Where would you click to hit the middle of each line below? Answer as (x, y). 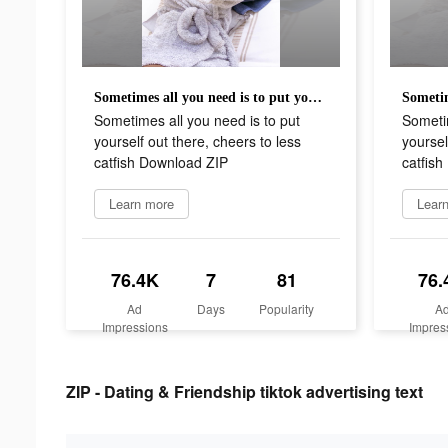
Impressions (134, 326)
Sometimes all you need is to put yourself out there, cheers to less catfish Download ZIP (315, 97)
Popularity (287, 308)
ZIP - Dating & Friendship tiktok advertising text (244, 391)
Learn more (141, 203)
